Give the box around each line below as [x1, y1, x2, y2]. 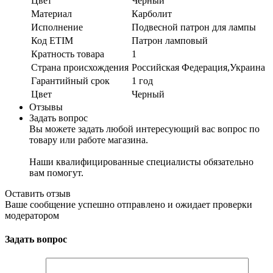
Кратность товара [31, 48, 104, 59]
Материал [31, 8, 72, 19]
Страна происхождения [31, 62, 129, 73]
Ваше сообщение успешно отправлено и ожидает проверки [5, 199, 252, 210]
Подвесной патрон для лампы [132, 21, 256, 32]
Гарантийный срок [31, 75, 110, 86]
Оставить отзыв [5, 188, 71, 199]
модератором [5, 210, 59, 221]
